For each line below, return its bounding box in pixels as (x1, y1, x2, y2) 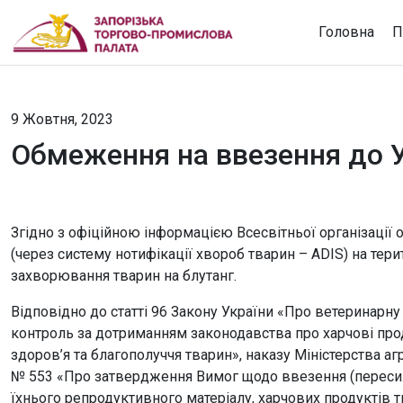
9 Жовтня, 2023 (11, 111, 113, 128)
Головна (318, 22, 374, 40)
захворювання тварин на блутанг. (11, 267, 237, 284)
